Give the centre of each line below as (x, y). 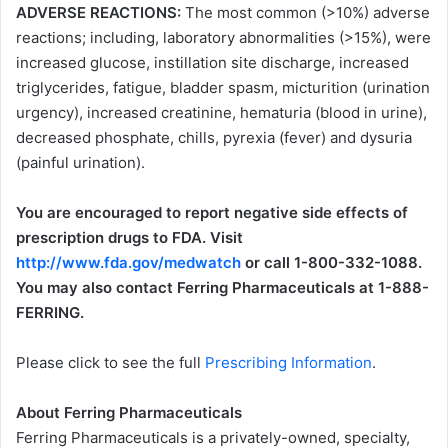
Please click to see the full (110, 362)
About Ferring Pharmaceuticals (129, 412)
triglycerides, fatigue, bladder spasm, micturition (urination (223, 87)
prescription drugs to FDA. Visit (129, 237)
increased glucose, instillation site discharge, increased (212, 62)
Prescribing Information (288, 362)
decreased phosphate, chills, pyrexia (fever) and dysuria (214, 137)
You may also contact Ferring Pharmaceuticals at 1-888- (222, 287)
